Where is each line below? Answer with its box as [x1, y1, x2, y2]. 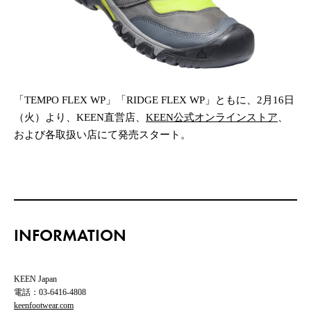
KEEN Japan [14, 274, 57, 284]
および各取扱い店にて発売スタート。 [14, 128, 191, 140]
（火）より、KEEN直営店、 [14, 111, 146, 123]
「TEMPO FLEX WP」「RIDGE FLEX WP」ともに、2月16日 [14, 94, 294, 106]
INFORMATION [14, 228, 126, 245]
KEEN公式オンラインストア [146, 111, 278, 123]
